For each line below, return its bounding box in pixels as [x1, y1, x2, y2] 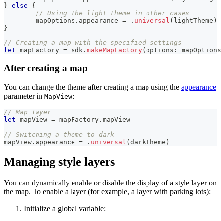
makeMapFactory [87, 46, 142, 54]
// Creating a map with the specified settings [4, 38, 182, 46]
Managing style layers [4, 155, 115, 169]
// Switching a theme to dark [4, 131, 114, 139]
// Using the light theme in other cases [36, 9, 189, 17]
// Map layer [4, 109, 51, 116]
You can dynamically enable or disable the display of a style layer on [4, 178, 217, 187]
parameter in [4, 92, 44, 101]
